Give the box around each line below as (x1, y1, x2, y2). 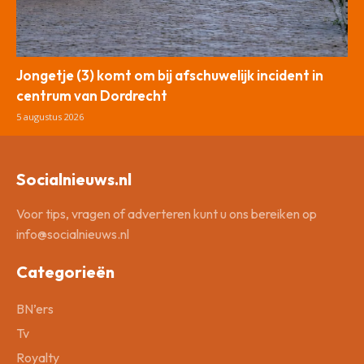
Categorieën (16, 261, 115, 282)
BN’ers (16, 300, 54, 317)
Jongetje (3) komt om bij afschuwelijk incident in (16, 66, 323, 84)
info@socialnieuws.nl (16, 225, 129, 242)
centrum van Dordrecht (16, 86, 167, 104)
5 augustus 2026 (16, 110, 84, 123)
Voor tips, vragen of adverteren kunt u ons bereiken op (16, 205, 317, 222)
